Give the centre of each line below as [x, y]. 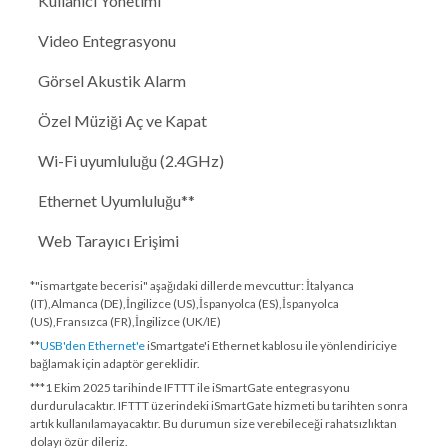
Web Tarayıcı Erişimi [108, 241]
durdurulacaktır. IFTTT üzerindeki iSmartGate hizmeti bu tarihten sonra [219, 406]
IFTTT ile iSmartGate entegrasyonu [256, 388]
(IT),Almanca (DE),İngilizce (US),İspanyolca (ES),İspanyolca [184, 304]
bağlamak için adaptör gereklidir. [115, 364]
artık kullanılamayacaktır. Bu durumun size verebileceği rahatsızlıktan [213, 424]
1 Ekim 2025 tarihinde [103, 388]
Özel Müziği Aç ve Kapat [122, 121]
